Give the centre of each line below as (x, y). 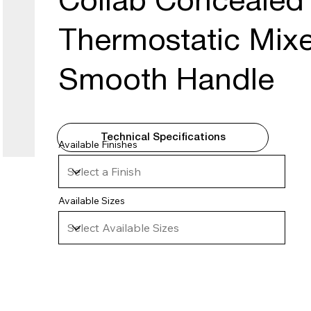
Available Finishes (98, 145)
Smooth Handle (166, 82)
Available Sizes (91, 201)
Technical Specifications (163, 137)
